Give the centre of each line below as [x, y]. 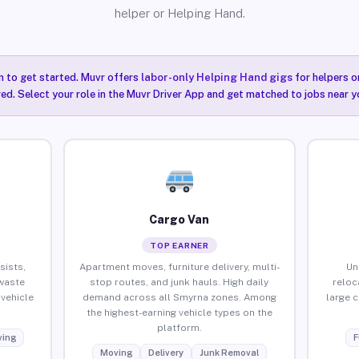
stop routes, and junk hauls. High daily [179, 282]
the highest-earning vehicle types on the [179, 312]
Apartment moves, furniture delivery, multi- [179, 266]
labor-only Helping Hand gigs [216, 77]
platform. [179, 327]
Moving [116, 352]
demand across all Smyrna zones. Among [179, 297]
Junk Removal [229, 352]
